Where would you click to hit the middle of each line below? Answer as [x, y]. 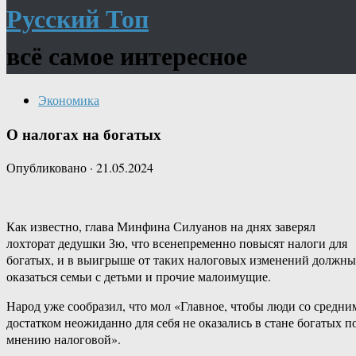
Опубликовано [48, 168]
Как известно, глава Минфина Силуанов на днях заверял [161, 226]
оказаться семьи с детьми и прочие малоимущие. [139, 277]
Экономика [69, 99]
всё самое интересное [127, 56]
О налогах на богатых [84, 133]
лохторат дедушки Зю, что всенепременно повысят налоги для [177, 243]
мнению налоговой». [64, 339]
